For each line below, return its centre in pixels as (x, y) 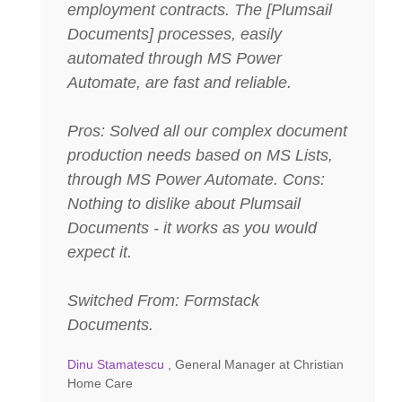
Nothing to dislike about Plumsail (184, 203)
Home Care (100, 383)
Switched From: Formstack (163, 300)
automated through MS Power (175, 58)
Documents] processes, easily (175, 34)
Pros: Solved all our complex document (207, 131)
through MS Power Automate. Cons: (196, 179)
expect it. (100, 252)
